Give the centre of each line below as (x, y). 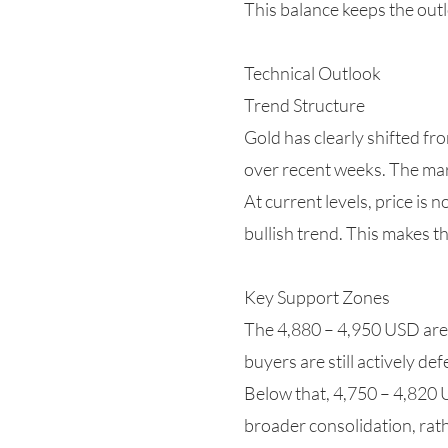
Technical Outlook (312, 73)
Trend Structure (304, 105)
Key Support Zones (317, 297)
